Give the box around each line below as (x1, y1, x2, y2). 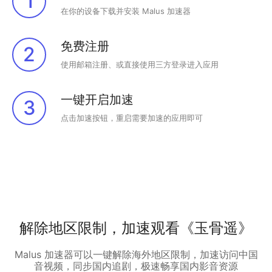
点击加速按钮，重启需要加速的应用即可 (61, 113, 203, 123)
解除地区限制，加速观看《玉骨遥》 (19, 219, 253, 237)
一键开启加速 (61, 92, 134, 107)
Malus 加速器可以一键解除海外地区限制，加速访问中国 (14, 248, 258, 260)
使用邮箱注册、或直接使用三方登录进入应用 (61, 59, 219, 69)
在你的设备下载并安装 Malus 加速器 (61, 6, 191, 16)
